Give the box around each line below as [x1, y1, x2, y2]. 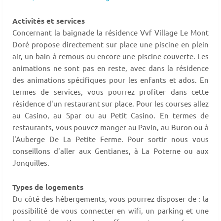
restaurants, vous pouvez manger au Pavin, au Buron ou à [12, 122, 209, 132]
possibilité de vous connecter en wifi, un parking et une [12, 206, 209, 216]
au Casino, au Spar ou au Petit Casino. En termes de [12, 110, 209, 120]
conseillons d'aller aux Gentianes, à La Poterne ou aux [12, 146, 209, 156]
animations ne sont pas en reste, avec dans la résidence [12, 63, 209, 73]
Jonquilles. [12, 158, 49, 168]
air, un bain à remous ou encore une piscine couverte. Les [12, 51, 209, 61]
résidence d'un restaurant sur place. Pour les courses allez [12, 99, 209, 109]
